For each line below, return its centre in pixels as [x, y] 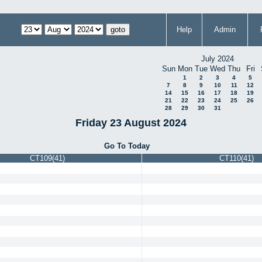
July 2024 [218, 59]
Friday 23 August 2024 [131, 123]
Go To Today [127, 146]
